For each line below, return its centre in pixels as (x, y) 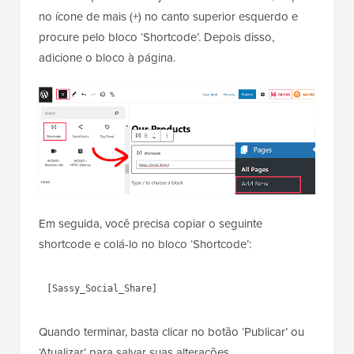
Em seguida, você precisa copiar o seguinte (151, 224)
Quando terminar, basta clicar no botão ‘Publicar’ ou (171, 332)
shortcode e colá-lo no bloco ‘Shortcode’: (145, 244)
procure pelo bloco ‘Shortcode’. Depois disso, (156, 37)
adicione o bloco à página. (107, 57)
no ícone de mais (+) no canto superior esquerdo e (168, 16)
